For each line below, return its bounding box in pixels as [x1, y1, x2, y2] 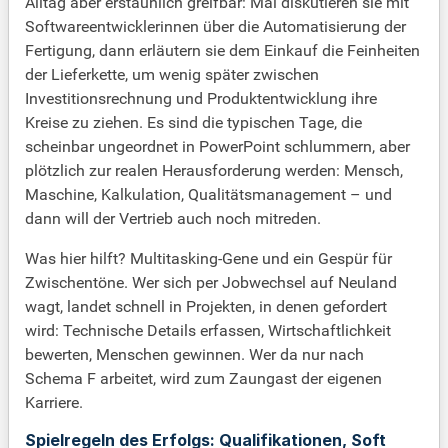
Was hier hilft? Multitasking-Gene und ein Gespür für [25, 249, 392, 269]
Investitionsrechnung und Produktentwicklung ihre [25, 89, 377, 109]
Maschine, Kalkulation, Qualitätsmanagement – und [25, 185, 392, 205]
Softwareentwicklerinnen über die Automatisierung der [25, 17, 406, 37]
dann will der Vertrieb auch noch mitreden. [25, 209, 321, 229]
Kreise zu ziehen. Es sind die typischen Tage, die [25, 113, 362, 133]
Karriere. [25, 393, 83, 413]
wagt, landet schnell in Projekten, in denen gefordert [25, 297, 387, 317]
